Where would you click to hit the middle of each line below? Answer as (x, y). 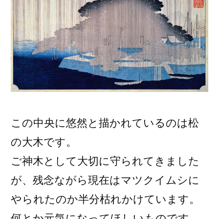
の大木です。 (44, 142)
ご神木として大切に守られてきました (105, 161)
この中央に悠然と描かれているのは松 (105, 122)
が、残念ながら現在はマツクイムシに (105, 180)
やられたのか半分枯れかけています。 (105, 199)
